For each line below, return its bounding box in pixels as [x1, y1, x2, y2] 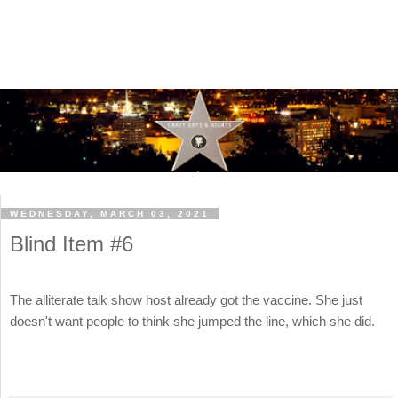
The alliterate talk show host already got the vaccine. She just [10, 292, 362, 308]
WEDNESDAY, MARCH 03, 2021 [10, 209, 210, 219]
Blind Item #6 [10, 232, 133, 257]
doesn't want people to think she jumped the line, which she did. [10, 314, 375, 330]
